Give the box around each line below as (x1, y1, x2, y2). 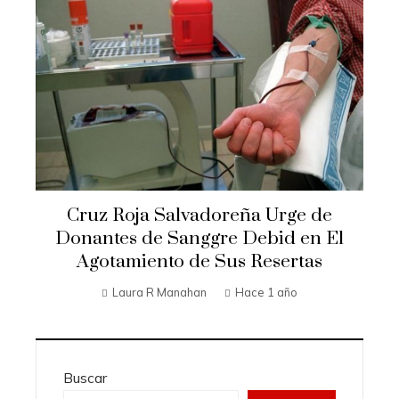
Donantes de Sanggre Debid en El (55, 226, 344, 250)
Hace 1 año (235, 284, 297, 299)
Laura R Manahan (112, 284, 207, 299)
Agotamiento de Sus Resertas (77, 249, 322, 273)
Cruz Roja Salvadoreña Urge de (67, 203, 332, 227)
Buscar (63, 368, 107, 387)
